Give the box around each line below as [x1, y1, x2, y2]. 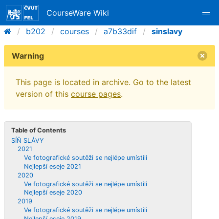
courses [60, 26, 89, 36]
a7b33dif [104, 26, 137, 36]
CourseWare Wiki [46, 8, 109, 18]
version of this [16, 89, 71, 99]
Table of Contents [11, 126, 66, 134]
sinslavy [152, 26, 182, 36]
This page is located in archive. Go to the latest [16, 77, 191, 87]
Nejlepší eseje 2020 [23, 189, 82, 197]
